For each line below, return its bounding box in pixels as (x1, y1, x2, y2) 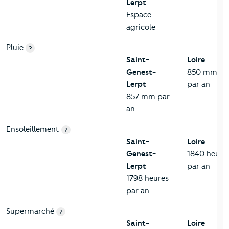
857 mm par (126, 92, 170, 102)
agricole (126, 22, 155, 32)
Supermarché (6, 207, 54, 216)
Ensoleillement (6, 125, 59, 134)
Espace (126, 10, 151, 20)
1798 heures (126, 174, 169, 184)
